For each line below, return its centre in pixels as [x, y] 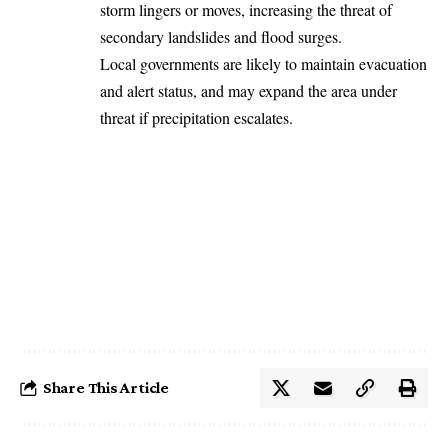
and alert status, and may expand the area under [248, 90]
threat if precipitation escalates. [196, 117]
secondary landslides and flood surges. [221, 36]
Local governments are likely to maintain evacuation [263, 63]
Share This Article [106, 387]
